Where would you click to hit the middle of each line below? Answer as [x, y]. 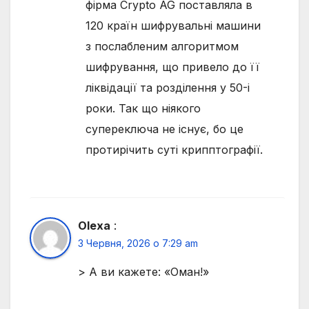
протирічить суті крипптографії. [174, 150]
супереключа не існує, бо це [164, 129]
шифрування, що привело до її [172, 67]
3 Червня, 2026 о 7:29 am [138, 243]
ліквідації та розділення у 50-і [167, 88]
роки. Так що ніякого [143, 109]
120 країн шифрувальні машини [173, 26]
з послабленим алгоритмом [162, 47]
